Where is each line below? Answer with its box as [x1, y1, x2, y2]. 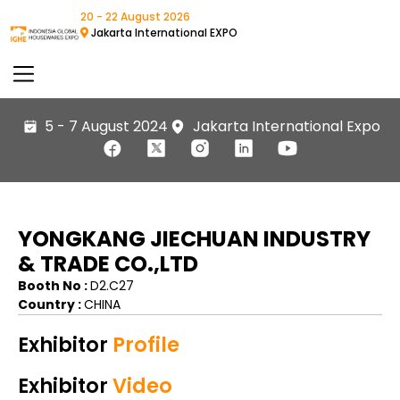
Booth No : [18, 276, 90, 295]
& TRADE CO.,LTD [18, 248, 198, 279]
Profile [108, 329, 179, 359]
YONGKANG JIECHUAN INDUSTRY [18, 223, 371, 254]
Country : [18, 295, 84, 313]
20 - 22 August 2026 [80, 9, 190, 24]
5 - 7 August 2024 [45, 115, 168, 137]
